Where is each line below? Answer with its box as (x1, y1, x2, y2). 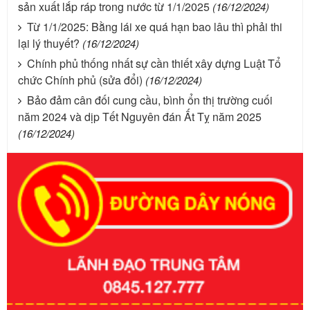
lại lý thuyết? (18, 35, 80, 51)
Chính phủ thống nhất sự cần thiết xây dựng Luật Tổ (27, 55, 281, 71)
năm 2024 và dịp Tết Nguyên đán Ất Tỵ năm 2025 (18, 109, 262, 125)
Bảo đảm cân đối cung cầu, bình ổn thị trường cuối (27, 92, 273, 108)
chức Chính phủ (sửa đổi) (18, 72, 143, 88)
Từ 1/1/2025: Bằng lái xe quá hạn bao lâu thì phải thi (27, 19, 282, 35)
